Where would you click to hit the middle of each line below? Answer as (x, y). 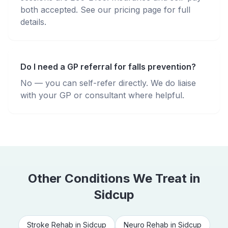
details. (33, 22)
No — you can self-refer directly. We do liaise (108, 83)
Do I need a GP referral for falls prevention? (108, 67)
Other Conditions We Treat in (114, 178)
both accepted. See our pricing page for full (105, 10)
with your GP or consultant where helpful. (102, 95)
